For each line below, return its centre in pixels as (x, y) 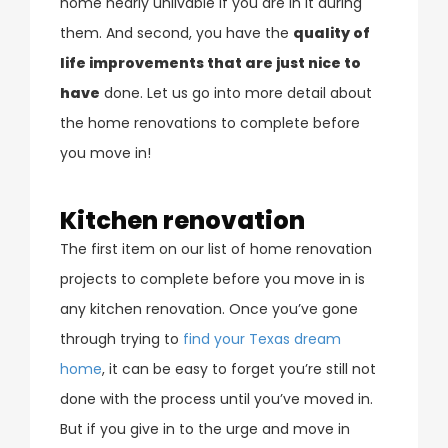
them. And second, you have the (176, 32)
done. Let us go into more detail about (236, 92)
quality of (331, 32)
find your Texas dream (262, 338)
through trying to (121, 338)
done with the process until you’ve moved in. (216, 398)
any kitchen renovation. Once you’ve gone (209, 308)
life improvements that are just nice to (210, 62)
